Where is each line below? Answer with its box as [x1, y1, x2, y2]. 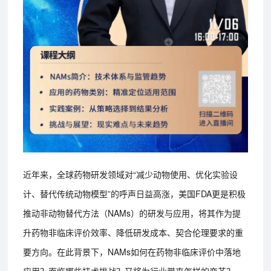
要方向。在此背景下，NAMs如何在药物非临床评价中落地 [23, 246, 241, 258]
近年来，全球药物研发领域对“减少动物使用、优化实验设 [23, 168, 238, 181]
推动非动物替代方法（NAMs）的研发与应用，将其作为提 [23, 207, 241, 220]
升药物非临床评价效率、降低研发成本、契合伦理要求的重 [23, 226, 244, 239]
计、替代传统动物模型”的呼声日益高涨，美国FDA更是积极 [23, 188, 246, 200]
